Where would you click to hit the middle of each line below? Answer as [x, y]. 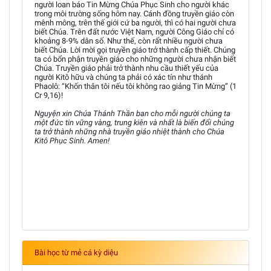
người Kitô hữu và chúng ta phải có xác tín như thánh [123, 77]
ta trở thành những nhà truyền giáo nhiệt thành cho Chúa [129, 132]
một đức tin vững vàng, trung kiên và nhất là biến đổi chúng [134, 122]
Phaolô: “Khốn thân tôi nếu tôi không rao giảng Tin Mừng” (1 [135, 86]
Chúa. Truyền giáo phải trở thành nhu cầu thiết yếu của [126, 68]
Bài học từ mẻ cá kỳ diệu [76, 253]
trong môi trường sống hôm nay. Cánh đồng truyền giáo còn [134, 14]
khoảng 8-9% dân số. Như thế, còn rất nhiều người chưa [129, 41]
